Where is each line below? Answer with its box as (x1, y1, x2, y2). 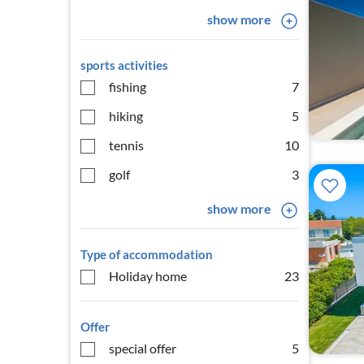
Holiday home (109, 268, 187, 284)
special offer (109, 340, 176, 356)
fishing (109, 79, 146, 94)
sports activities (80, 58, 168, 72)
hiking (109, 108, 143, 123)
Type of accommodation (80, 247, 213, 262)
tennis (109, 137, 144, 153)
